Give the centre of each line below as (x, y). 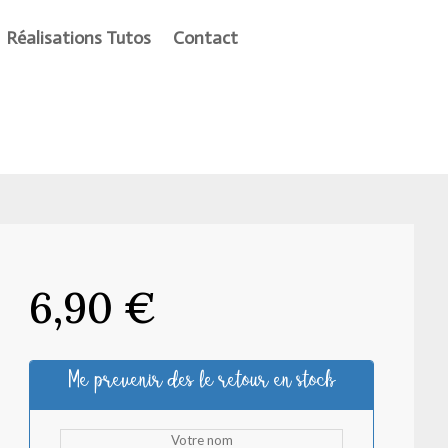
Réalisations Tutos (79, 38)
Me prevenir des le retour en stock (201, 379)
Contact (206, 38)
